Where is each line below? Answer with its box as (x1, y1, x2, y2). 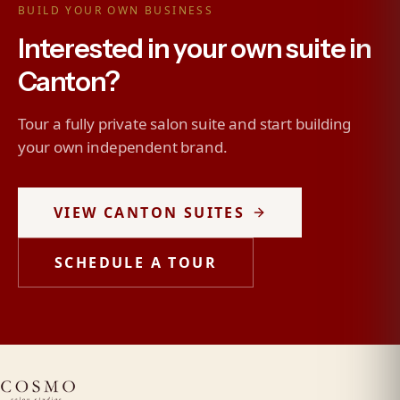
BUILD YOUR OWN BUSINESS (18, 3, 214, 18)
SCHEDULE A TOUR (54, 253, 217, 272)
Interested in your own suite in (18, 32, 371, 65)
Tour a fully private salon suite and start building (18, 113, 352, 134)
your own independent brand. (18, 137, 228, 157)
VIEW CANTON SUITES (54, 203, 246, 222)
